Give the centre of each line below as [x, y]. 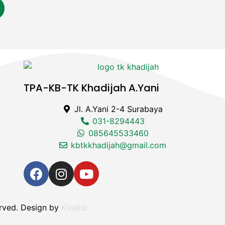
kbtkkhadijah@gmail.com [119, 145]
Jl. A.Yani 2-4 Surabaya [119, 109]
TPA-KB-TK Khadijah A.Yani [92, 88]
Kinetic [74, 208]
